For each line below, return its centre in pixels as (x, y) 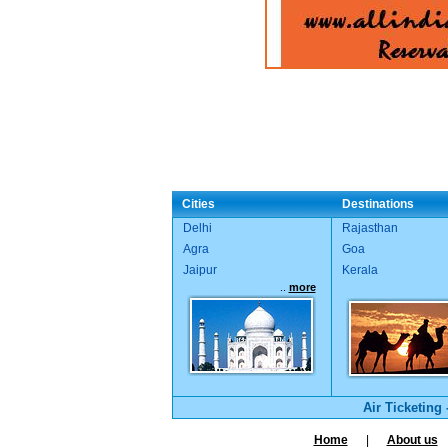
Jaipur (199, 270)
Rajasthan (369, 228)
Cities (198, 204)
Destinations (377, 204)
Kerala (359, 270)
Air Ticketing (402, 408)
